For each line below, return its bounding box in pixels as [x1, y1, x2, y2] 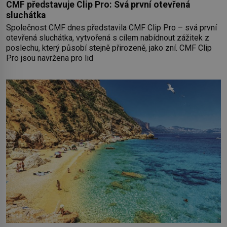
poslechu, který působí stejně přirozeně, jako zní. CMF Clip [6, 43, 212, 53]
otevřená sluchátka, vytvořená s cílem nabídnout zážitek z [6, 33, 209, 43]
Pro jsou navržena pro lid [6, 53, 93, 63]
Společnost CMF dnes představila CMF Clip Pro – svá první [6, 23, 217, 33]
